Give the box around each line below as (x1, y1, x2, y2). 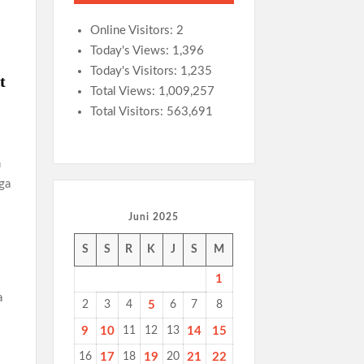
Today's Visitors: (89, 65, 180, 77)
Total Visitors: (89, 106, 167, 118)
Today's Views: (89, 45, 172, 57)
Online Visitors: (89, 24, 176, 37)
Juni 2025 (128, 212, 179, 222)
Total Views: (89, 85, 158, 97)
